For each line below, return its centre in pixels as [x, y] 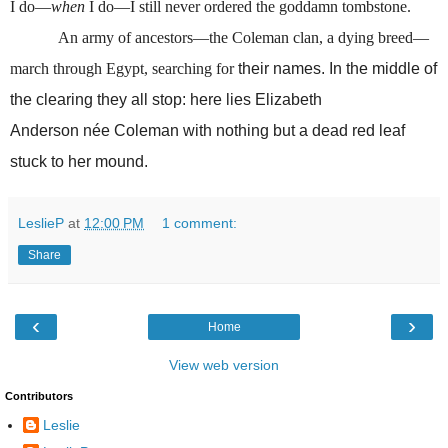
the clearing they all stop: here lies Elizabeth [166, 100]
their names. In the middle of [337, 69]
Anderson [46, 131]
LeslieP [41, 223]
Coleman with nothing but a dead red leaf [257, 131]
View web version [224, 365]
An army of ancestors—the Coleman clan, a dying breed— [243, 38]
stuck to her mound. [79, 162]
